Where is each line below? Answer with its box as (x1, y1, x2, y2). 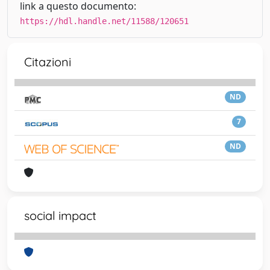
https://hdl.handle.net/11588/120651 (20, 16, 189, 26)
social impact (24, 208, 96, 223)
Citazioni (24, 54, 71, 69)
